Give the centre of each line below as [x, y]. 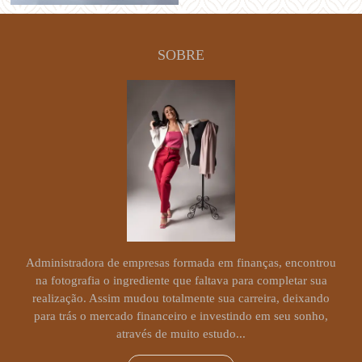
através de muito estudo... [181, 334]
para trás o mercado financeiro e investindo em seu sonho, [181, 316]
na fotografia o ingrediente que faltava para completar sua [181, 281]
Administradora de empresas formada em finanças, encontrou [181, 263]
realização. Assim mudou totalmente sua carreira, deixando [181, 299]
